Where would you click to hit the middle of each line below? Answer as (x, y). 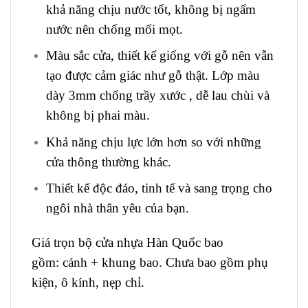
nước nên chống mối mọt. (114, 29)
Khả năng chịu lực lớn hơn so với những (153, 142)
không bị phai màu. (98, 115)
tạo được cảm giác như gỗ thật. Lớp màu (153, 76)
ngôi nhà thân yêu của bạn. (117, 208)
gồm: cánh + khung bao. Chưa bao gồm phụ (150, 263)
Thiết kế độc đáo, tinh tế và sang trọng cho (159, 188)
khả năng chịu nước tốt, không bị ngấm (151, 9)
